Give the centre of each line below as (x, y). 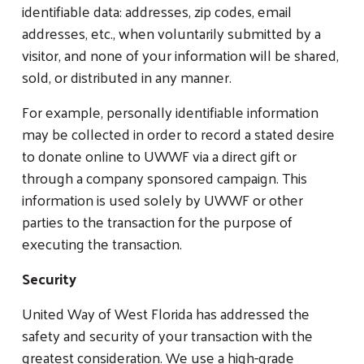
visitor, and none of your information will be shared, (180, 54)
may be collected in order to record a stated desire (178, 133)
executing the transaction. (102, 243)
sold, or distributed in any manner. (127, 76)
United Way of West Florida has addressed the (166, 313)
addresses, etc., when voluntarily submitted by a (171, 32)
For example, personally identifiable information (170, 111)
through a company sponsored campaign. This (165, 177)
